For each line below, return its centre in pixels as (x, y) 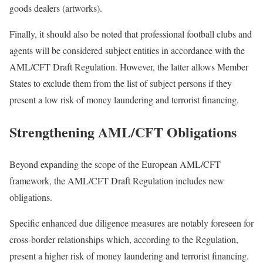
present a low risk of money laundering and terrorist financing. (124, 100)
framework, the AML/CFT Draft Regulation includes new (117, 180)
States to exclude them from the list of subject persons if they (121, 83)
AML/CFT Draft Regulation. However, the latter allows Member (129, 67)
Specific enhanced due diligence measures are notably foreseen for (131, 222)
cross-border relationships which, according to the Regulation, (124, 239)
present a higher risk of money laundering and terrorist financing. (129, 255)
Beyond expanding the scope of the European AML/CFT (115, 164)
